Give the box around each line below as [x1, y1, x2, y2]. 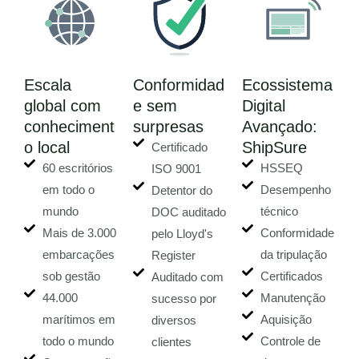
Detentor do [151, 184, 212, 198]
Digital [242, 97, 285, 115]
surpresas [133, 118, 204, 136]
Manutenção [260, 292, 325, 305]
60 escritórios [42, 162, 113, 175]
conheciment [24, 118, 115, 136]
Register [151, 249, 196, 263]
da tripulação [260, 248, 327, 262]
